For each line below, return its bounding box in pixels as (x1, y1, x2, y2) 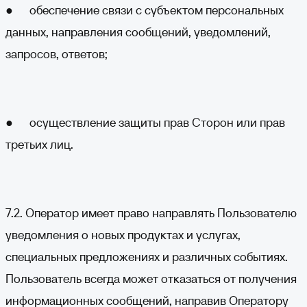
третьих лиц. (5, 136, 73, 152)
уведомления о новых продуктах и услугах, (5, 227, 241, 243)
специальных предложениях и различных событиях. (5, 249, 288, 265)
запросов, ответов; (5, 46, 108, 62)
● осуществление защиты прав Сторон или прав (5, 114, 285, 130)
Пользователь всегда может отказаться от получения (5, 271, 297, 286)
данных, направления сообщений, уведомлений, (5, 24, 271, 40)
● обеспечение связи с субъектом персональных (5, 2, 284, 18)
